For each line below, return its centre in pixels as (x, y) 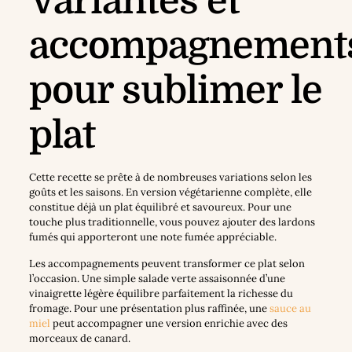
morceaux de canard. (79, 339)
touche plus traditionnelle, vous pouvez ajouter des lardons (172, 222)
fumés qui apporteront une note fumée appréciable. (152, 237)
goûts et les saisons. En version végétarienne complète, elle (170, 192)
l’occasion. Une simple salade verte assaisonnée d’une (157, 279)
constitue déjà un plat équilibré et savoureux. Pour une (160, 207)
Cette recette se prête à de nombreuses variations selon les (170, 178)
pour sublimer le (175, 91)
